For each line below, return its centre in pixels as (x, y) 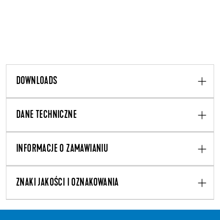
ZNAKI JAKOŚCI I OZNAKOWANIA (68, 183)
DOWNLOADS (37, 81)
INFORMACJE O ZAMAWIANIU (62, 149)
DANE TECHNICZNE (46, 115)
